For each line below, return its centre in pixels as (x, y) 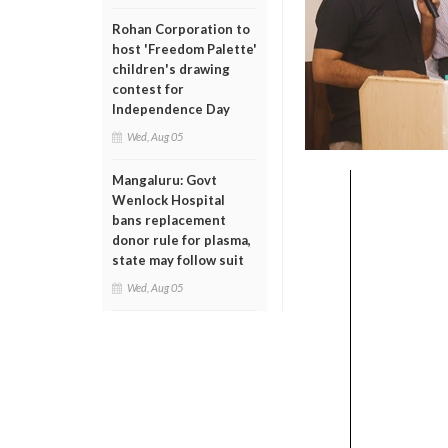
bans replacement (169, 220)
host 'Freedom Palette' (184, 49)
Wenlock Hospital (168, 200)
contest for (148, 89)
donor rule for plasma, (181, 240)
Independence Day (171, 109)
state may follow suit (178, 260)
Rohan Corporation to (181, 29)
